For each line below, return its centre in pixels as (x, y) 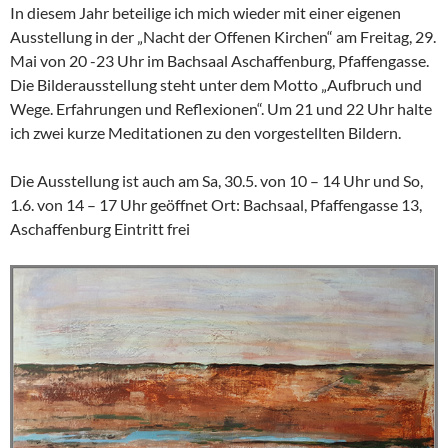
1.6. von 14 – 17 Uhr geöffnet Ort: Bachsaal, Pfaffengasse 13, (216, 205)
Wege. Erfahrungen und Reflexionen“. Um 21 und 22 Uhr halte (221, 109)
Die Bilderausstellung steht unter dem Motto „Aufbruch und (216, 85)
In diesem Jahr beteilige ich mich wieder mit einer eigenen (205, 13)
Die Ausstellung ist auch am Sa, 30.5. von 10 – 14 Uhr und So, (216, 181)
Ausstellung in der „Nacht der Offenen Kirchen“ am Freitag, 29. (223, 37)
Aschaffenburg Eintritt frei (100, 229)
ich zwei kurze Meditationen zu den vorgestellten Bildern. (205, 133)
